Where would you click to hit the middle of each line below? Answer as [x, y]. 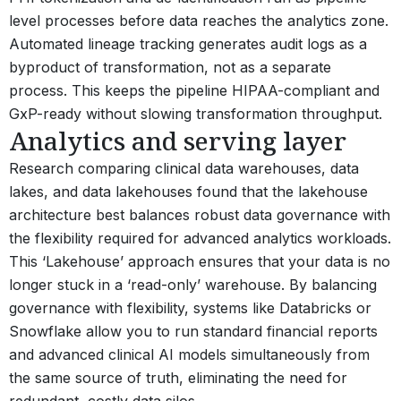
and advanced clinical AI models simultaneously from [189, 354]
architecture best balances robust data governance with [200, 214]
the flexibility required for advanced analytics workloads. [200, 238]
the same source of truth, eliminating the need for [178, 377]
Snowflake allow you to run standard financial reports [193, 331]
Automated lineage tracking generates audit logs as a [188, 43]
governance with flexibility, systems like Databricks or [190, 307]
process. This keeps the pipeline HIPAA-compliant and [194, 90]
